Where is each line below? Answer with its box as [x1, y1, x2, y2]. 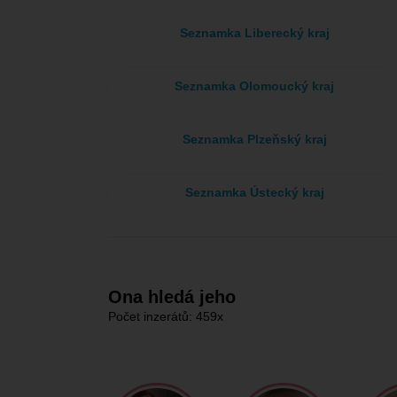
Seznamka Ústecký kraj [184, 185, 324, 199]
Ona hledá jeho [108, 287, 236, 307]
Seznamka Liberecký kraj [179, 26, 330, 40]
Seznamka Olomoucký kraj [175, 79, 334, 93]
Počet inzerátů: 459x [108, 309, 223, 323]
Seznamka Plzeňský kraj [182, 132, 327, 146]
